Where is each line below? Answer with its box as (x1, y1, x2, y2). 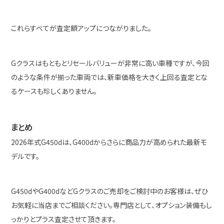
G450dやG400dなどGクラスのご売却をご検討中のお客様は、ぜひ (11, 186, 208, 196)
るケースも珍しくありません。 (11, 86, 97, 96)
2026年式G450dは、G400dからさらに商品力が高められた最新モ (11, 137, 207, 147)
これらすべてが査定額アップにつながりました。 (11, 23, 152, 33)
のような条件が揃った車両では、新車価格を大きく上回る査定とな (11, 72, 208, 82)
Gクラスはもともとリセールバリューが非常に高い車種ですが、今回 (11, 58, 210, 68)
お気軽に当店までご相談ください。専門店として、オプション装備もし (11, 200, 212, 210)
